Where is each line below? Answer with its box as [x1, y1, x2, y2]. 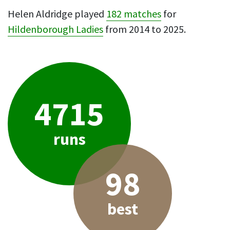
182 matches [106, 8, 161, 21]
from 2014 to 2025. [103, 23, 186, 36]
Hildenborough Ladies [8, 23, 103, 36]
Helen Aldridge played [8, 8, 106, 21]
